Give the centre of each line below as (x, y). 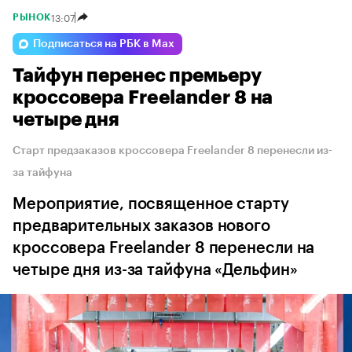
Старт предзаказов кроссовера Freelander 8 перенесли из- (172, 151)
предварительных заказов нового (141, 227)
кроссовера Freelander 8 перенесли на (164, 249)
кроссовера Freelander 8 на (143, 98)
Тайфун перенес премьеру (137, 76)
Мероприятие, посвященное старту (151, 205)
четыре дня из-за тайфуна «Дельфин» (155, 271)
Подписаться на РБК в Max (104, 44)
